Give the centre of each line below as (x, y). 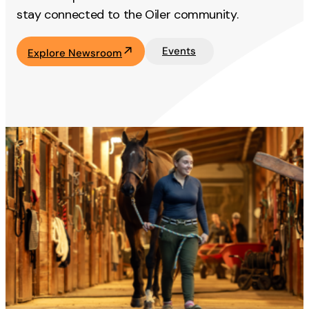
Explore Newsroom (75, 53)
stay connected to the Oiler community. (128, 14)
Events (179, 51)
